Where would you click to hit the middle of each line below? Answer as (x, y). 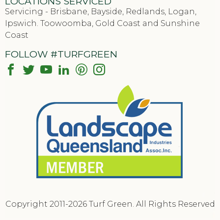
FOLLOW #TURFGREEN (61, 54)
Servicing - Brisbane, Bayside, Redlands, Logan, (101, 12)
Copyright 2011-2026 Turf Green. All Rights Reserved (110, 204)
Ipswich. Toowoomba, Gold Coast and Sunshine (102, 24)
